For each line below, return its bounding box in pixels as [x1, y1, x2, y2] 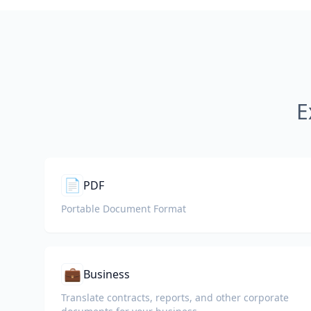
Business [83, 267, 130, 282]
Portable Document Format [61, 202, 186, 215]
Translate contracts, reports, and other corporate [61, 291, 289, 304]
